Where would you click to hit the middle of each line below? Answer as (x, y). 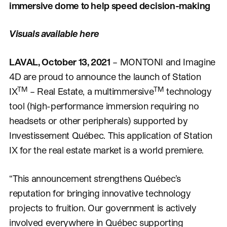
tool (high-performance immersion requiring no (104, 106)
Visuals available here (54, 33)
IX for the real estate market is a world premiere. (106, 150)
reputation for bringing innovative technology (100, 193)
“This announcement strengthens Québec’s (95, 178)
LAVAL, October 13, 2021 (60, 62)
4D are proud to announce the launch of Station (105, 77)
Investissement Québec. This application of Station (110, 135)
